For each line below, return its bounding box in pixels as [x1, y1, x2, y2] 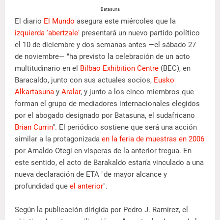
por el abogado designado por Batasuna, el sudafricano [15, 111, 195, 120]
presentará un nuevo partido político [80, 28, 200, 38]
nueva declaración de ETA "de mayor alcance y [15, 170, 167, 179]
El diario [15, 17, 44, 26]
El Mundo [44, 17, 75, 26]
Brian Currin [15, 123, 53, 132]
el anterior [70, 182, 103, 191]
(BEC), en [159, 64, 191, 73]
